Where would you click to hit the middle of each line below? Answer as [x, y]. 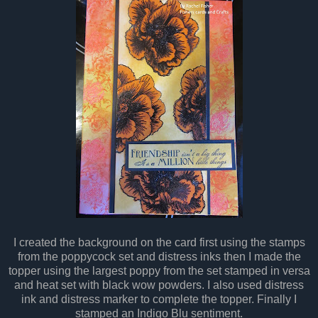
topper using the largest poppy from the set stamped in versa [159, 270]
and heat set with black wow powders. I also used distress [159, 285]
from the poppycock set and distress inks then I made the [159, 256]
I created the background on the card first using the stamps [159, 242]
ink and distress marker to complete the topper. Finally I [159, 299]
